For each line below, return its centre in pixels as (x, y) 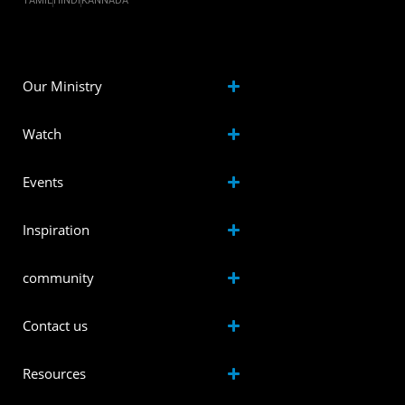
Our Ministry (62, 86)
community (58, 278)
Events (43, 182)
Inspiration (56, 230)
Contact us (55, 326)
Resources (54, 374)
